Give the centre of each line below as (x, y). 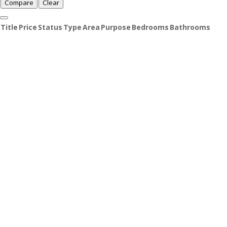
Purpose (116, 27)
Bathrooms (190, 27)
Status (50, 27)
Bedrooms (150, 27)
